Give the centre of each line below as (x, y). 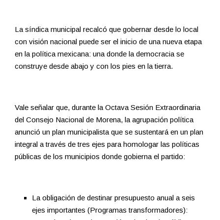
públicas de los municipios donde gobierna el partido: (100, 157)
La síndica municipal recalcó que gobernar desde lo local (107, 29)
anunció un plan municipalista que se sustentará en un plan (109, 132)
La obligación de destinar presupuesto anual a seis (113, 198)
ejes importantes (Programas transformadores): (110, 210)
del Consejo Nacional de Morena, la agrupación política (104, 120)
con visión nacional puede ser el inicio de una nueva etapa (108, 42)
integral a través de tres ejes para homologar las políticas (107, 144)
